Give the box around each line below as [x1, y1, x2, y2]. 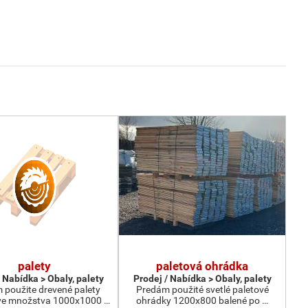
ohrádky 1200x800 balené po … [136, 295, 268, 306]
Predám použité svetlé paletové [135, 284, 269, 295]
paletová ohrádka [156, 259, 248, 273]
